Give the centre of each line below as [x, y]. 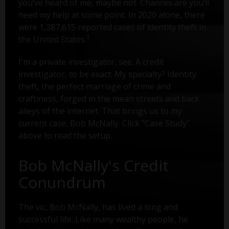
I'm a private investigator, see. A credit [91, 62]
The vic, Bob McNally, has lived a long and [98, 207]
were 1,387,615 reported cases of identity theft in [112, 27]
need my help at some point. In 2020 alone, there [111, 15]
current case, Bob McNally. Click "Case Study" [104, 123]
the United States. [52, 40]
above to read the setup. [65, 136]
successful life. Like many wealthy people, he [103, 220]
